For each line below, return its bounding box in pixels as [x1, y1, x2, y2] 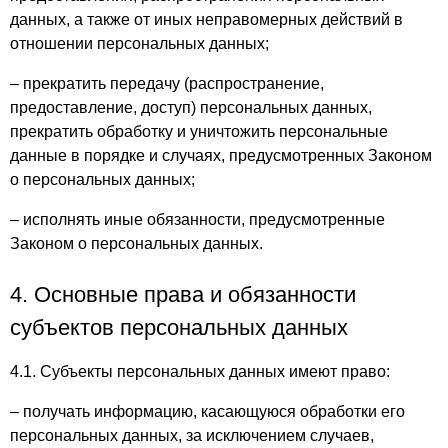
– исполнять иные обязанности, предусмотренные [10, 211, 385, 228]
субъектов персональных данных [10, 315, 348, 340]
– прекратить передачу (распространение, [10, 75, 324, 92]
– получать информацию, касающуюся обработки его [10, 403, 405, 420]
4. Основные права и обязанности [10, 282, 356, 307]
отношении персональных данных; [10, 35, 269, 52]
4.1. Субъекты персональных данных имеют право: [10, 363, 390, 380]
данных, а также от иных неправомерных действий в [10, 11, 403, 28]
